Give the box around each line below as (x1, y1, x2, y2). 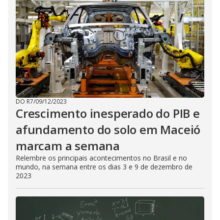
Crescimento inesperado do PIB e (16, 105, 200, 121)
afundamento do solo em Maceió (16, 121, 201, 137)
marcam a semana (16, 137, 120, 154)
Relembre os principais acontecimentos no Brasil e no (16, 153, 187, 163)
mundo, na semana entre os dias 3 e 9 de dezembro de (16, 162, 192, 171)
